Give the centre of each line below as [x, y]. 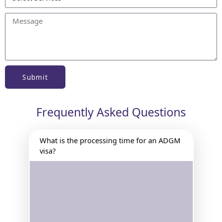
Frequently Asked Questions [111, 112]
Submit [35, 77]
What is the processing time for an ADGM [110, 140]
